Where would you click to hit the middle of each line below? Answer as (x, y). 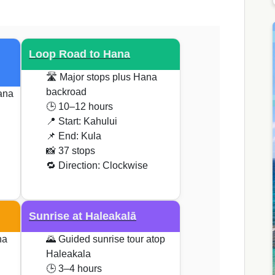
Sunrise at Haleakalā (83, 216)
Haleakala (68, 254)
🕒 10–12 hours (79, 107)
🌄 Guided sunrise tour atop (106, 239)
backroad (66, 92)
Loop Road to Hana (79, 54)
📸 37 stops (71, 151)
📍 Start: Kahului (82, 122)
